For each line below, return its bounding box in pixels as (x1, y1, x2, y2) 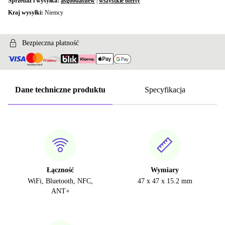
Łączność (47, 166, 74, 174)
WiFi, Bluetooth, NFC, (28, 177, 93, 185)
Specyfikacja (144, 85, 185, 94)
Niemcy (45, 9, 63, 16)
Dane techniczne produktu (15, 85, 105, 94)
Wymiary (151, 166, 179, 174)
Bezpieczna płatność (22, 39, 79, 47)
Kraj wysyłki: (8, 9, 45, 16)
